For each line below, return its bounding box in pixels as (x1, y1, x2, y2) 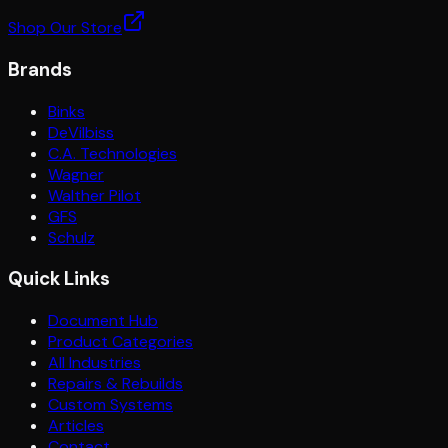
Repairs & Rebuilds (48, 373, 183, 395)
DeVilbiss (48, 121, 114, 143)
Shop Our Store (8, 17, 122, 39)
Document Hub (48, 310, 158, 332)
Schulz (48, 226, 95, 248)
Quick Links (8, 266, 110, 292)
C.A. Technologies (48, 142, 177, 164)
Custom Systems (48, 394, 173, 416)
